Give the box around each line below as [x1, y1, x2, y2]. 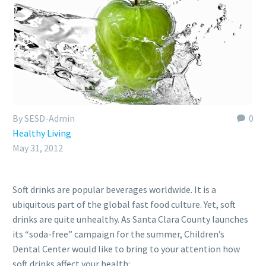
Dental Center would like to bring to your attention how [12, 243, 240, 255]
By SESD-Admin [12, 112, 75, 124]
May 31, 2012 [12, 142, 63, 154]
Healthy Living [12, 127, 71, 139]
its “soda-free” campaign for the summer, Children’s [12, 228, 224, 240]
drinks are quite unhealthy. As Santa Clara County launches [12, 213, 248, 225]
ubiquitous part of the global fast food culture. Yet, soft [12, 198, 236, 210]
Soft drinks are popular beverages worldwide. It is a [12, 183, 216, 195]
